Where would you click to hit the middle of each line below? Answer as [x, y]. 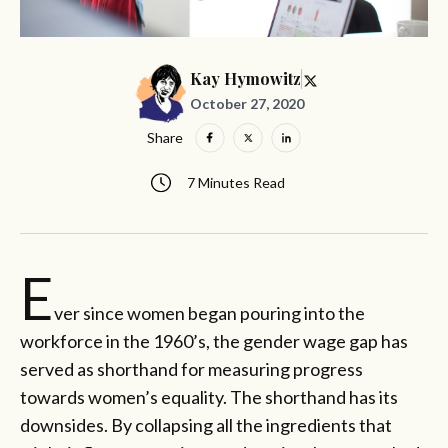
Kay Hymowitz [245, 79]
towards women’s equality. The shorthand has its [209, 396]
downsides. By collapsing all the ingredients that [206, 424]
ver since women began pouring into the [209, 312]
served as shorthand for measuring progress [191, 368]
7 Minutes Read [236, 182]
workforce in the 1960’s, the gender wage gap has [214, 340]
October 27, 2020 [246, 103]
